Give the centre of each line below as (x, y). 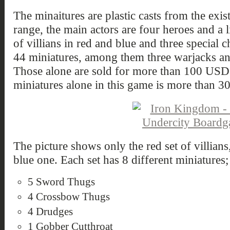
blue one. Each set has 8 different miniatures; (121, 160)
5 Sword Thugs (61, 182)
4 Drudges (50, 212)
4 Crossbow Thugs (69, 197)
